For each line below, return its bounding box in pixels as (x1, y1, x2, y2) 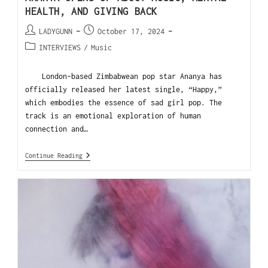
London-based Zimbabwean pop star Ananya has (25, 71, 223, 81)
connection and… (25, 124, 89, 133)
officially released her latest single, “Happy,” (25, 84, 223, 94)
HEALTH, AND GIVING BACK (25, 5, 157, 17)
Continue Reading (25, 151, 83, 159)
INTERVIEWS (39, 42, 81, 52)
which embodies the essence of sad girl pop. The (25, 98, 223, 107)
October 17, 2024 (98, 26, 165, 36)
